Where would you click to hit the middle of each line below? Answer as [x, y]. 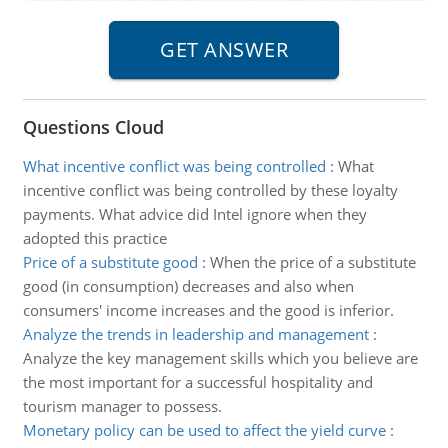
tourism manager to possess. [122, 406]
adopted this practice [94, 238]
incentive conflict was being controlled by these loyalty [210, 190]
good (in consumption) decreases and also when [188, 286]
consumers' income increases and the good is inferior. [208, 310]
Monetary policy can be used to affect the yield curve [204, 430]
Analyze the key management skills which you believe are [220, 358]
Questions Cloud [93, 127]
